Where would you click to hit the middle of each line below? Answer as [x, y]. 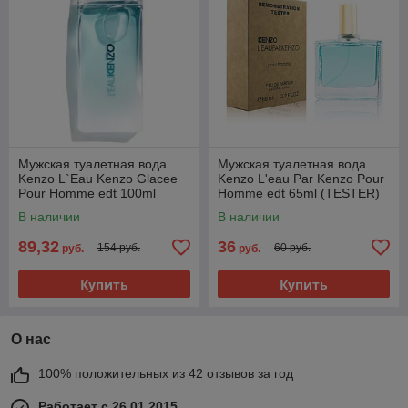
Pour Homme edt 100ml [87, 194]
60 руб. [292, 247]
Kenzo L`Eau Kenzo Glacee [98, 179]
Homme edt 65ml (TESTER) [299, 194]
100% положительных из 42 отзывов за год [166, 374]
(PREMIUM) [53, 208]
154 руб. [119, 247]
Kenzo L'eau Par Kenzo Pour [301, 179]
